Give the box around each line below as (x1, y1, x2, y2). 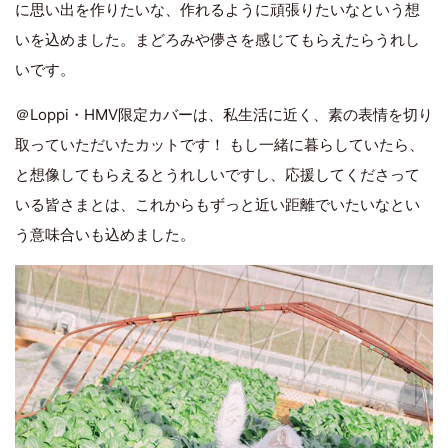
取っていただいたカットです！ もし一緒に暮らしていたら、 (15, 134, 424, 154)
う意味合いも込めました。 (15, 224, 195, 244)
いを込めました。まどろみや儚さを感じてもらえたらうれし (15, 29, 420, 49)
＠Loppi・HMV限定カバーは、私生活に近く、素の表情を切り (15, 104, 433, 124)
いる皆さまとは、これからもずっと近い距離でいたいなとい (15, 194, 420, 214)
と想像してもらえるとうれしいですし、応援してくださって (15, 164, 420, 184)
